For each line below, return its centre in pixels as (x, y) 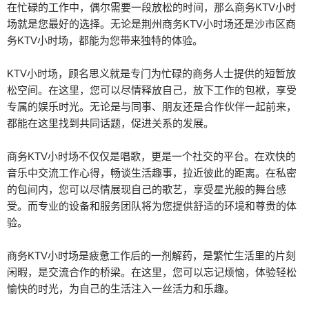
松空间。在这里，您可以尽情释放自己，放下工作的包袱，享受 (152, 90)
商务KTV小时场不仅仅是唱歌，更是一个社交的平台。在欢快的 (151, 156)
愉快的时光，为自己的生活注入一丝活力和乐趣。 (121, 289)
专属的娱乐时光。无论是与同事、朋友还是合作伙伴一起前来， (152, 107)
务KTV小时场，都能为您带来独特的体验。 (105, 40)
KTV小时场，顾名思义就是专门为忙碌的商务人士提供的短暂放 (151, 73)
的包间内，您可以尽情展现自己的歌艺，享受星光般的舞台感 (147, 189)
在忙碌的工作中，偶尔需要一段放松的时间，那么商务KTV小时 (151, 7)
